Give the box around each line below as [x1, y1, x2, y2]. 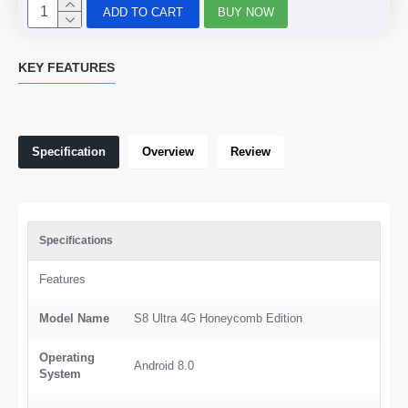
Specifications [39, 234, 113, 247]
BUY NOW [218, 5, 275, 19]
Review [230, 145, 270, 158]
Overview [142, 145, 194, 158]
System [39, 367, 81, 381]
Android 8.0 [134, 359, 194, 372]
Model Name [39, 311, 109, 325]
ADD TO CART [103, 5, 183, 19]
